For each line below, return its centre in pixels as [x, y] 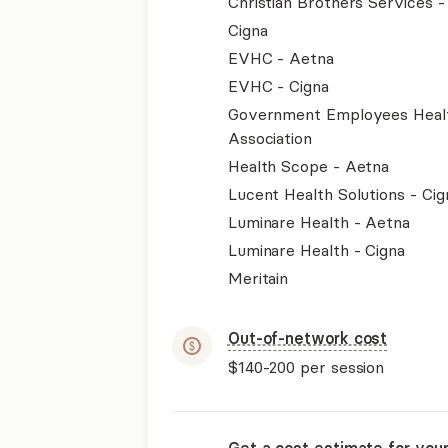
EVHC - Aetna [280, 58]
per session [340, 367]
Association [269, 138]
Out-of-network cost [307, 338]
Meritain [258, 278]
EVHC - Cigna [278, 86]
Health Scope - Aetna [308, 166]
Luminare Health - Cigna [316, 250]
